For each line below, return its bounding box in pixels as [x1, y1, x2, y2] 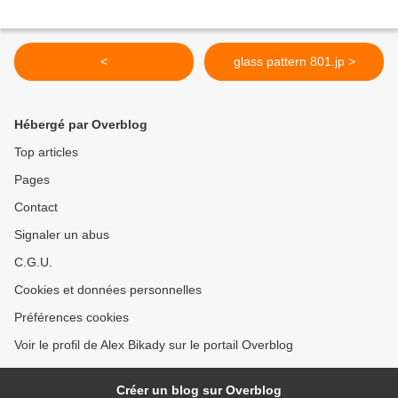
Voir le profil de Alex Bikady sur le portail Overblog [14, 338, 293, 353]
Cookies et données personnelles [14, 283, 202, 298]
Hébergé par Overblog [14, 117, 147, 132]
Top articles [14, 145, 78, 160]
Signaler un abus [14, 227, 109, 243]
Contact [14, 200, 58, 215]
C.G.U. [14, 255, 52, 270]
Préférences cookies [14, 310, 129, 325]
